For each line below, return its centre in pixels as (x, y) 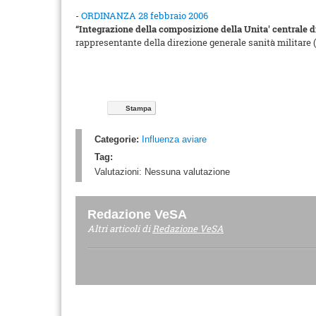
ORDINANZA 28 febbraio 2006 (145, 16)
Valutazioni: (120, 172)
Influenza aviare (174, 139)
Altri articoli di (120, 229)
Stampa (139, 108)
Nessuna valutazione (187, 172)
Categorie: (117, 139)
